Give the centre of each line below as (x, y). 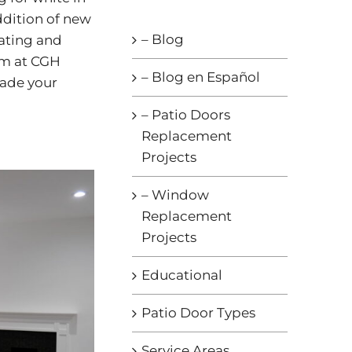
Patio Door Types (198, 313)
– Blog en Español (200, 77)
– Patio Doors (185, 115)
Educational (181, 275)
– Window (175, 195)
